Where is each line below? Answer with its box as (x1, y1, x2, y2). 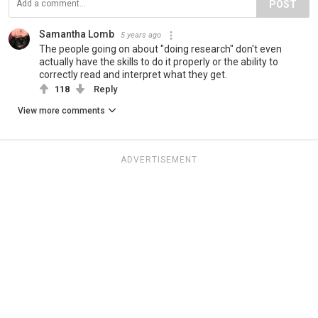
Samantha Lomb (39, 28, 114, 40)
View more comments (18, 106, 105, 116)
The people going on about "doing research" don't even (39, 43, 282, 55)
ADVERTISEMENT (121, 155, 197, 165)
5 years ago (121, 31, 161, 40)
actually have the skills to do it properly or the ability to (39, 56, 278, 68)
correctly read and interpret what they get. (39, 69, 227, 81)
